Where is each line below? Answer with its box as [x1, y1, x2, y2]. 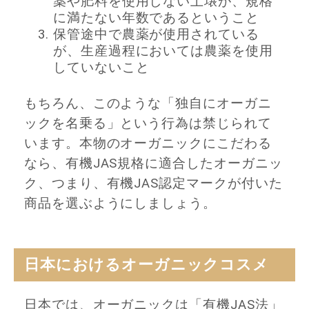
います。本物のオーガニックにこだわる [24, 136, 272, 152]
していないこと [53, 60, 150, 76]
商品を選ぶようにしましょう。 [24, 196, 217, 212]
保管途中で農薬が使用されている [53, 27, 259, 43]
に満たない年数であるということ [53, 10, 259, 26]
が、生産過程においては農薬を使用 [53, 43, 273, 59]
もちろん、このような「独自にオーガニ [24, 96, 272, 112]
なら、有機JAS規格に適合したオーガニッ [24, 156, 283, 172]
